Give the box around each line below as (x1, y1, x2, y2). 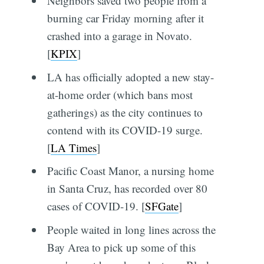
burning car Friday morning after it (47, 11, 204, 26)
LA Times (50, 140, 97, 155)
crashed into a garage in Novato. (47, 28, 192, 44)
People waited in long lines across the (47, 222, 216, 237)
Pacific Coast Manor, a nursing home (47, 163, 214, 179)
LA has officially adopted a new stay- (47, 69, 214, 84)
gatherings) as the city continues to (47, 104, 203, 120)
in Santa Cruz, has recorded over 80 (47, 181, 207, 196)
